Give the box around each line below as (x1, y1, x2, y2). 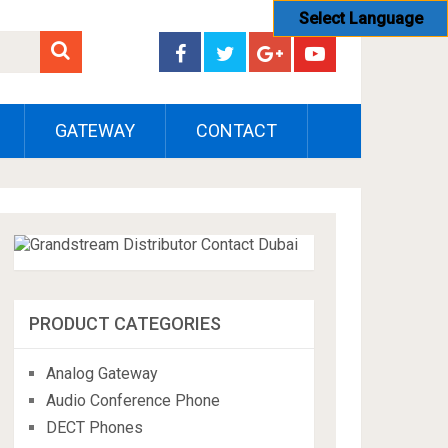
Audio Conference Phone (46, 391, 221, 410)
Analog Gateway (46, 364, 159, 383)
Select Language (298, 9, 423, 28)
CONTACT (196, 120, 277, 141)
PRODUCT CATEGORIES (29, 313, 222, 334)
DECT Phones (46, 418, 144, 437)
